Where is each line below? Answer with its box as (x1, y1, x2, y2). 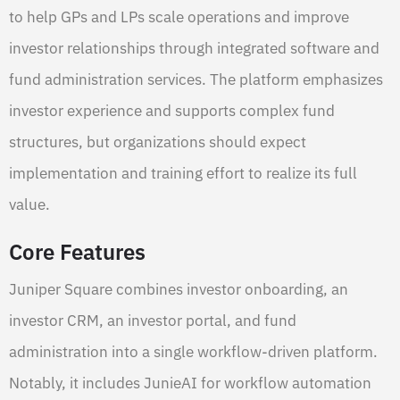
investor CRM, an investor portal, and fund (9, 310, 296, 330)
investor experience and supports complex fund (9, 100, 335, 121)
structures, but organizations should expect (9, 131, 306, 152)
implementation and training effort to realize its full (9, 162, 357, 183)
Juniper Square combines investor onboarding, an (9, 279, 348, 299)
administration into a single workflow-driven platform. (9, 341, 378, 362)
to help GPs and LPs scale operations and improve (9, 6, 349, 27)
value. (9, 194, 50, 214)
